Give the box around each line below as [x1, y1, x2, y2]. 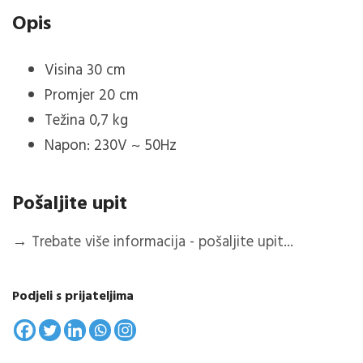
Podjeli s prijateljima [12, 286, 134, 308]
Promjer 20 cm [45, 83, 139, 109]
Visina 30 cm [45, 58, 126, 83]
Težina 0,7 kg [45, 109, 128, 134]
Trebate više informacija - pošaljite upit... [28, 230, 293, 255]
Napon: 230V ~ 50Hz [45, 134, 177, 159]
